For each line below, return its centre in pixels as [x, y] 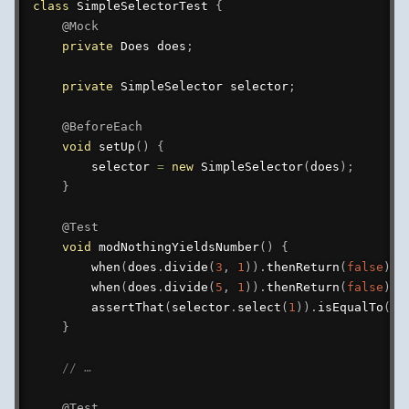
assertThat [127, 307]
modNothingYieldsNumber [178, 246]
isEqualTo [350, 307]
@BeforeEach [102, 126]
